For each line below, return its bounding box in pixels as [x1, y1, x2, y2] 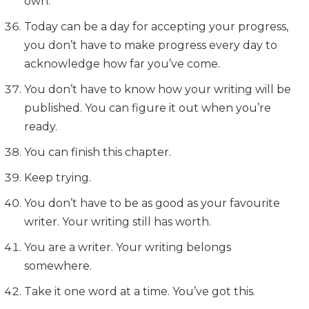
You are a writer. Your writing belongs [24, 241, 231, 254]
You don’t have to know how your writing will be [24, 83, 291, 96]
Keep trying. [24, 171, 91, 184]
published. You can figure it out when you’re [24, 101, 271, 114]
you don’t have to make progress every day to [24, 39, 277, 52]
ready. [24, 120, 57, 133]
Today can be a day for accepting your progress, [24, 20, 288, 33]
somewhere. [24, 259, 92, 272]
